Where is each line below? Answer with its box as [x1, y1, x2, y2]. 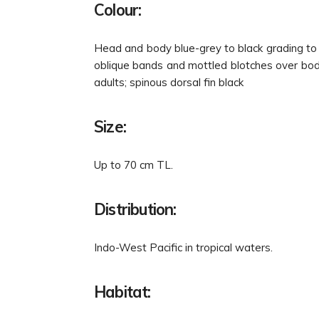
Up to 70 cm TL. [94, 157, 173, 172]
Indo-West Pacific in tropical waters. [94, 240, 273, 254]
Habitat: [94, 281, 151, 302]
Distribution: [94, 199, 177, 219]
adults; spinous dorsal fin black [94, 75, 244, 89]
